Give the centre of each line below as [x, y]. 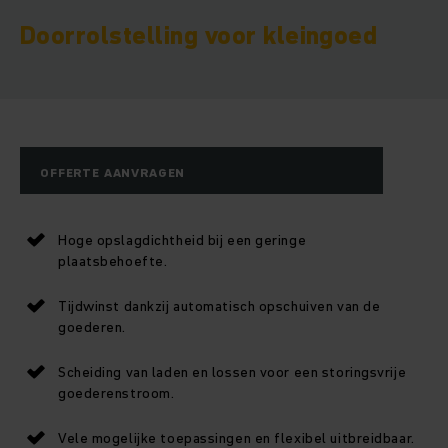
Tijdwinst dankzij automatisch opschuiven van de [219, 306]
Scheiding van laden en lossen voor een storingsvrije [232, 372]
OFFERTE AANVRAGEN [113, 173]
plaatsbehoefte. [113, 261]
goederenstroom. [116, 393]
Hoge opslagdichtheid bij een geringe [182, 240]
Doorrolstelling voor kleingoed [199, 36]
